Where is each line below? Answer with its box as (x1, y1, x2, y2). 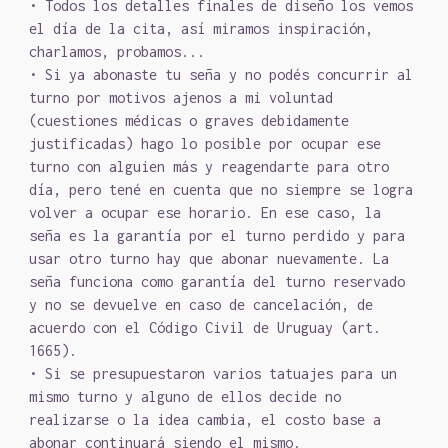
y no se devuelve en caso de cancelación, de (29, 296, 374, 313)
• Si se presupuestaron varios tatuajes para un (29, 365, 398, 382)
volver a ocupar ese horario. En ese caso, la (29, 204, 382, 221)
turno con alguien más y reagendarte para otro (29, 158, 390, 175)
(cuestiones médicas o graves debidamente (29, 112, 350, 129)
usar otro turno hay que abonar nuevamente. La (29, 250, 390, 267)
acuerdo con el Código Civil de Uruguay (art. (29, 319, 382, 336)
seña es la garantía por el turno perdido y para (29, 227, 406, 244)
